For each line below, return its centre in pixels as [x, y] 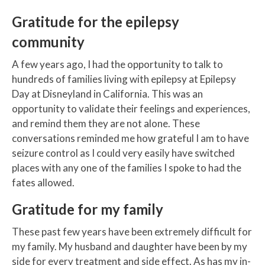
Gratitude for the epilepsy [96, 22]
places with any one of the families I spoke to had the [127, 168]
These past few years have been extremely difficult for [132, 232]
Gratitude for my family [88, 209]
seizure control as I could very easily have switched [123, 153]
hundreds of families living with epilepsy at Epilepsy [124, 79]
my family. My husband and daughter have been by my [130, 247]
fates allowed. [43, 183]
